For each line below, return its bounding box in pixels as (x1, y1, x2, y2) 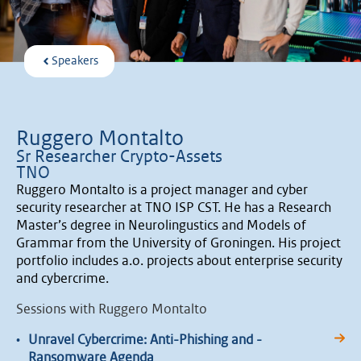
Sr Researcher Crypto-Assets (16, 148, 222, 165)
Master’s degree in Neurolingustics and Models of (16, 218, 306, 232)
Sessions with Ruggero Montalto (16, 302, 207, 316)
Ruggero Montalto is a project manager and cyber (16, 183, 308, 197)
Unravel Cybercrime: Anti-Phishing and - (28, 333, 262, 346)
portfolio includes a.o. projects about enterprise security (16, 254, 342, 268)
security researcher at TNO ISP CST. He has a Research (16, 201, 331, 214)
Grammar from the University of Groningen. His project (16, 236, 341, 250)
